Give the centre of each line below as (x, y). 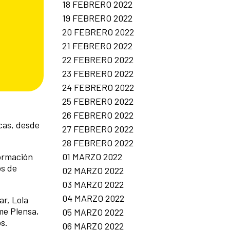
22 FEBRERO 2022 (98, 59)
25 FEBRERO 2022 (98, 101)
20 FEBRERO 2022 (98, 32)
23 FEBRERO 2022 (98, 73)
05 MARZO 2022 (93, 212)
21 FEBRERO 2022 (97, 45)
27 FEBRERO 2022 (98, 129)
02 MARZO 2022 (93, 170)
